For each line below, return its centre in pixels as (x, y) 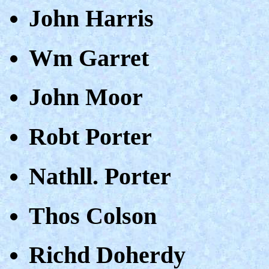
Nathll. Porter (100, 176)
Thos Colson (93, 216)
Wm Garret (89, 58)
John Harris (91, 19)
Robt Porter (90, 137)
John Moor (86, 97)
